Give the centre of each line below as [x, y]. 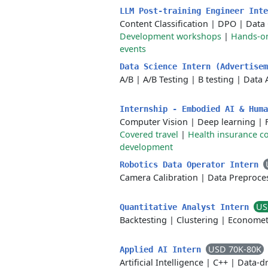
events [133, 49]
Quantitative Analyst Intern [187, 207]
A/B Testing [166, 79]
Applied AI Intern [163, 249]
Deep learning [226, 122]
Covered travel [149, 134]
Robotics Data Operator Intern [191, 165]
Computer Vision [154, 122]
